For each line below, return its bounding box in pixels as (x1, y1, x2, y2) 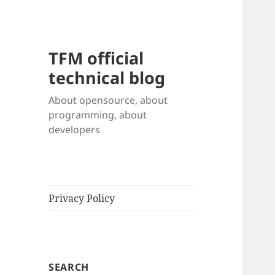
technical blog (48, 66, 166, 90)
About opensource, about (48, 93, 168, 107)
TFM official (48, 47, 144, 70)
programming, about (48, 108, 147, 122)
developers (48, 123, 101, 137)
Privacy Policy (48, 192, 115, 206)
